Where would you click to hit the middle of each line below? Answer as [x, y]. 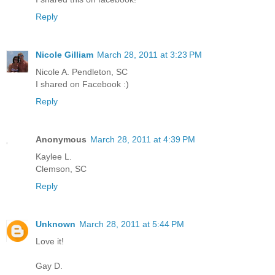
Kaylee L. [54, 157]
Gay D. [49, 266]
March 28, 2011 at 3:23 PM [149, 55]
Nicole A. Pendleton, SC [82, 72]
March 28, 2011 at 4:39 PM [143, 140]
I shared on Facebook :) [82, 84]
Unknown [56, 224]
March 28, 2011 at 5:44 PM [132, 224]
